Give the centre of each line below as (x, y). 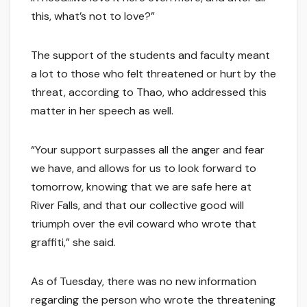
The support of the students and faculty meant (150, 56)
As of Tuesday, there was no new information (144, 282)
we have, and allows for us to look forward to (144, 169)
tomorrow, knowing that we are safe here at (141, 187)
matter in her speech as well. (102, 111)
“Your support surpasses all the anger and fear (148, 150)
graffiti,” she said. (73, 243)
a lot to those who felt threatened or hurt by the (153, 74)
